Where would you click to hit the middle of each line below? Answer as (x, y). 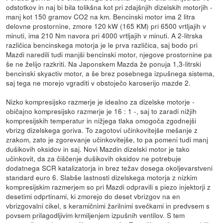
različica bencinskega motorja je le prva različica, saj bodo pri (102, 45)
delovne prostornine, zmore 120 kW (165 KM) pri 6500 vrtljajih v (106, 26)
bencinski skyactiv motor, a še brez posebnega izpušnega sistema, (111, 73)
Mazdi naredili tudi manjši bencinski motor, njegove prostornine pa (109, 54)
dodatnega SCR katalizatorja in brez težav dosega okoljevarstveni (110, 167)
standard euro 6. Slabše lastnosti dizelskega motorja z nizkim (102, 177)
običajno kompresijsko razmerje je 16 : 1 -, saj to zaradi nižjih (102, 111)
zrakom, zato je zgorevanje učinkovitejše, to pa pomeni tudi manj (107, 139)
